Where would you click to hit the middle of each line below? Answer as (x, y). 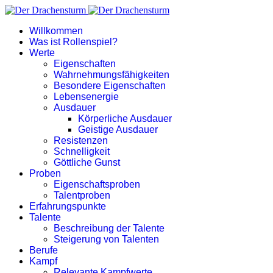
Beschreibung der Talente (109, 228)
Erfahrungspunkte (68, 206)
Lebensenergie (86, 97)
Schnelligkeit (82, 151)
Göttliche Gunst (87, 162)
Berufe (44, 250)
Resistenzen (81, 140)
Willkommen (56, 31)
